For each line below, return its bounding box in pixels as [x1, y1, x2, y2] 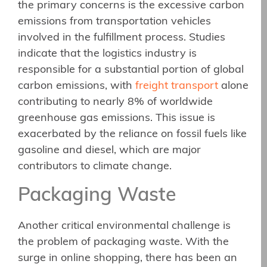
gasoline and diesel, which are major [18, 145, 201, 157]
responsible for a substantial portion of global [18, 64, 244, 76]
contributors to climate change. [18, 161, 172, 173]
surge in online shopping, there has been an [18, 252, 237, 264]
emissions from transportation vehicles [18, 16, 211, 28]
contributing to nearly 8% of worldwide [18, 97, 213, 108]
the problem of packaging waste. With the [18, 236, 229, 248]
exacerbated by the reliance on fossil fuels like [18, 129, 247, 141]
